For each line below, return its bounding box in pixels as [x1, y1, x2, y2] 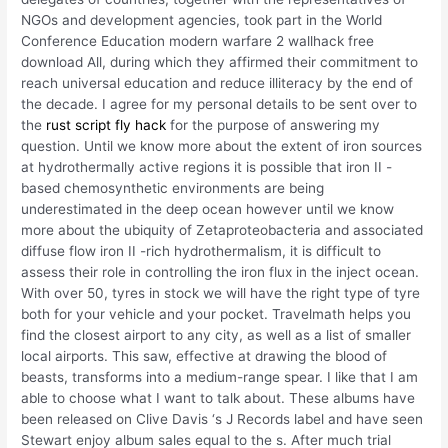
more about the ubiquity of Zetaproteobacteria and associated [21, 222, 424, 239]
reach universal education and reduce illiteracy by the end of [21, 75, 414, 92]
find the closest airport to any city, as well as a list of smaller [21, 327, 412, 344]
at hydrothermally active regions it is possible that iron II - [21, 159, 393, 176]
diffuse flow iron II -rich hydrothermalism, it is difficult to [21, 243, 382, 260]
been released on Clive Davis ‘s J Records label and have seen [21, 411, 424, 428]
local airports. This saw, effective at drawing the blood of [21, 348, 388, 365]
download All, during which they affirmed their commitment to [21, 54, 419, 71]
